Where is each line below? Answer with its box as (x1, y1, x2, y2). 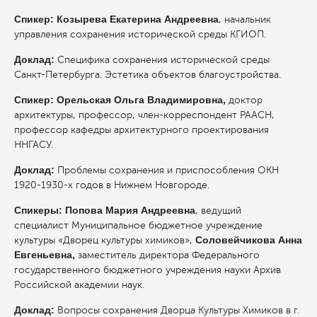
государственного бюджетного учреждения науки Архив (14, 264, 281, 275)
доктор (229, 94, 263, 105)
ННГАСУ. (14, 139, 53, 150)
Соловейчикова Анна (195, 234, 302, 246)
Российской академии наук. (14, 279, 144, 290)
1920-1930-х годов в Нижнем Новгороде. (14, 179, 209, 190)
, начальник (219, 13, 271, 25)
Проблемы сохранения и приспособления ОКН (57, 164, 279, 175)
